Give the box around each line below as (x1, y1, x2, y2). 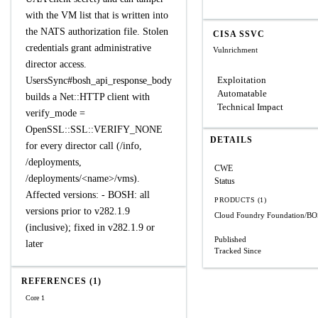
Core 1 (26, 294, 45, 302)
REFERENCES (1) (21, 276, 102, 286)
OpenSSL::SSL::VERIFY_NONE (26, 124, 163, 135)
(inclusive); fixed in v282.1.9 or (26, 222, 155, 233)
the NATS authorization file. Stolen (26, 26, 168, 37)
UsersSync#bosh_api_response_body (26, 75, 172, 86)
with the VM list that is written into (26, 10, 168, 21)
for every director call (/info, (26, 141, 142, 151)
